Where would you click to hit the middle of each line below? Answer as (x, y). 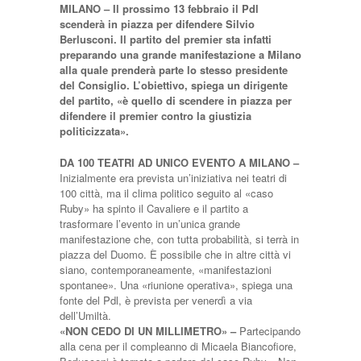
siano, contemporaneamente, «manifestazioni (166, 270)
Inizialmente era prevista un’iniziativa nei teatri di (173, 178)
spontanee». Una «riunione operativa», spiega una (176, 285)
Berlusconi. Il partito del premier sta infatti (166, 39)
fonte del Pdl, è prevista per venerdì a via (156, 300)
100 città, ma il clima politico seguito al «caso (166, 193)
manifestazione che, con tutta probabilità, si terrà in (179, 239)
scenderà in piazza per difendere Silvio (157, 24)
